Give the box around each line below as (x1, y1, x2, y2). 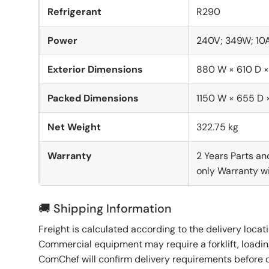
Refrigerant (47, 5, 101, 18)
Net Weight (47, 120, 101, 133)
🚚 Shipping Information (38, 200, 172, 216)
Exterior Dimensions (47, 62, 143, 76)
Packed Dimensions (47, 91, 139, 104)
